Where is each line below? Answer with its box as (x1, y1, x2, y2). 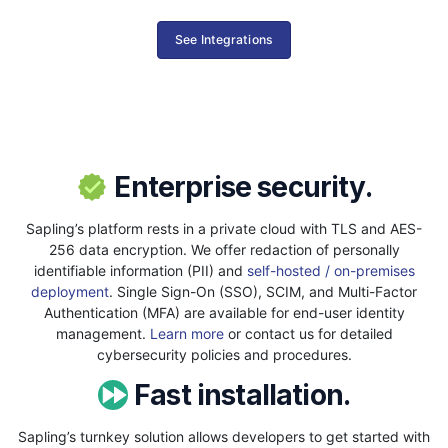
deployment (31, 282, 109, 300)
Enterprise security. (108, 169, 372, 204)
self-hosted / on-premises (246, 261, 415, 279)
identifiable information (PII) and (33, 261, 247, 279)
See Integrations (175, 32, 273, 48)
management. (55, 324, 150, 342)
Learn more (149, 324, 224, 342)
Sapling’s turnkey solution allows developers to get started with (18, 427, 430, 445)
